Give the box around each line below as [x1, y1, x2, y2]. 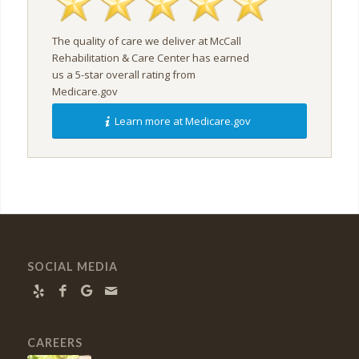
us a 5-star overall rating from [51, 67, 196, 82]
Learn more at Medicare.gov [112, 113, 252, 128]
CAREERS [26, 335, 83, 349]
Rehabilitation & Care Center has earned [51, 50, 249, 65]
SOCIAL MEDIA [26, 259, 118, 273]
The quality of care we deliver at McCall [51, 33, 241, 48]
